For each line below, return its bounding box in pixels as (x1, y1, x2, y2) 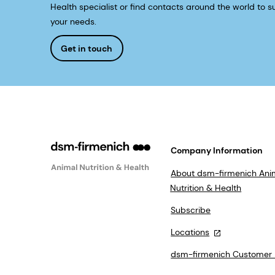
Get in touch (61, 42, 113, 54)
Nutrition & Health (170, 182, 242, 194)
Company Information (171, 145, 263, 157)
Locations (171, 227, 210, 238)
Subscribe (171, 204, 211, 216)
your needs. (50, 16, 96, 28)
